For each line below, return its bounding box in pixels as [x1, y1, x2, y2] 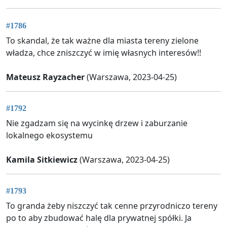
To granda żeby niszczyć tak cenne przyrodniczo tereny [6, 200, 217, 212]
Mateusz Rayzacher [6, 71, 85, 83]
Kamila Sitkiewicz [6, 154, 78, 165]
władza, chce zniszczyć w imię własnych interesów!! [6, 47, 201, 58]
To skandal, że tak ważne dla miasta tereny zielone [6, 34, 199, 46]
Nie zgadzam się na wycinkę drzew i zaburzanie [6, 117, 187, 129]
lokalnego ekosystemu [6, 129, 93, 141]
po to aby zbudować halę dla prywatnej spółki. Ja [6, 212, 192, 224]
